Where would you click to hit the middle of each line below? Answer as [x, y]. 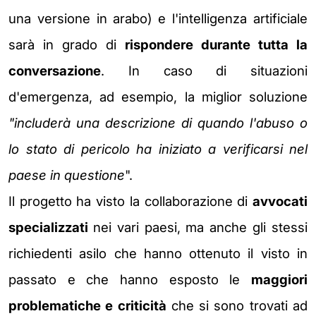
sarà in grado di [67, 44]
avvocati [280, 201]
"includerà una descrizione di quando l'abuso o [158, 123]
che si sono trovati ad [237, 305]
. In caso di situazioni [204, 71]
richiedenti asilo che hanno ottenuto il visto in [158, 253]
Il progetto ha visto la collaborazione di [130, 201]
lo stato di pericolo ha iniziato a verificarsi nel [158, 149]
